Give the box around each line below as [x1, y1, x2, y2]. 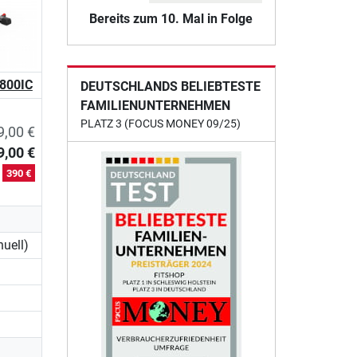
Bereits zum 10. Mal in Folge [89, 10, 253, 26]
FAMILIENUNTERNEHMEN [80, 97, 230, 113]
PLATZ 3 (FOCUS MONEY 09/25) [80, 116, 241, 130]
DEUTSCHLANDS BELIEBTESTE [80, 78, 261, 94]
